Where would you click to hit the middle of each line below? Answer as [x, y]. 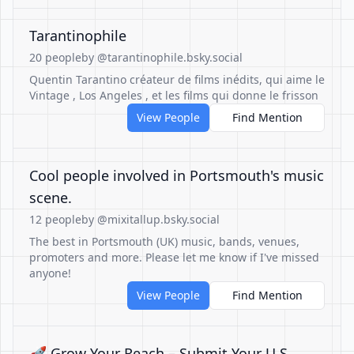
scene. [51, 198]
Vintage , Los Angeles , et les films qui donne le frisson [174, 95]
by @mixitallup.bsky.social [151, 219]
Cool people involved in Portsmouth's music [177, 175]
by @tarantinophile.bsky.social [162, 57]
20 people [55, 57]
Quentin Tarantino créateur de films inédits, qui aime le [177, 79]
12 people [55, 219]
